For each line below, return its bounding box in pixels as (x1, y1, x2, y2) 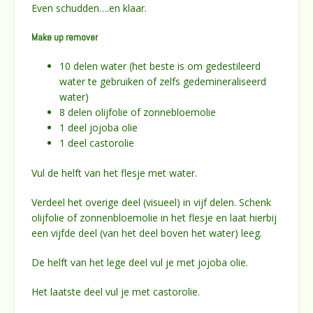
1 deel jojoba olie (59, 120, 138, 134)
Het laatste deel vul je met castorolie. (31, 284, 200, 298)
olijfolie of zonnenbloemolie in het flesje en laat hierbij (31, 210, 277, 224)
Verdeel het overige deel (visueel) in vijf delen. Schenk (31, 195, 271, 209)
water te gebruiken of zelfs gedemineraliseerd (59, 74, 266, 88)
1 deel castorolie (59, 136, 134, 150)
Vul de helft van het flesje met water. (31, 166, 197, 180)
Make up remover (31, 30, 98, 43)
